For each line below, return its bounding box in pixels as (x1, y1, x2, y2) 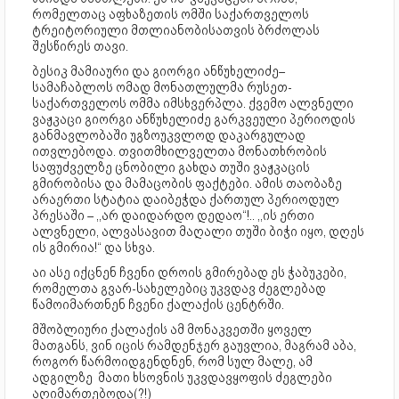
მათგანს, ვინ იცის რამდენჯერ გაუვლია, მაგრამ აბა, (32, 338, 356, 354)
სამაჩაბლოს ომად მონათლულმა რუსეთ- (32, 79, 292, 96)
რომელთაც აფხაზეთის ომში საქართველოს (32, 6, 309, 23)
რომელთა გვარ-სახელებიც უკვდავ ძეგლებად (32, 281, 326, 297)
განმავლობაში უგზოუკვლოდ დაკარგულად (32, 127, 305, 144)
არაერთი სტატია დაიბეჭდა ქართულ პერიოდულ (32, 191, 339, 208)
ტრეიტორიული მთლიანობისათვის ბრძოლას (32, 22, 320, 39)
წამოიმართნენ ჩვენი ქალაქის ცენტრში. (32, 297, 284, 313)
